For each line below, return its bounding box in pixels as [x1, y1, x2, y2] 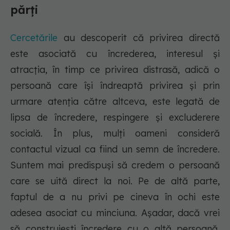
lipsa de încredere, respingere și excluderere [10, 111, 220, 124]
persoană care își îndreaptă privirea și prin [10, 80, 220, 92]
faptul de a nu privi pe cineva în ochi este [10, 191, 220, 203]
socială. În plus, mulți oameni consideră [10, 127, 220, 140]
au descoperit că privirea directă [57, 32, 220, 44]
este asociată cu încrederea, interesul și [10, 48, 220, 60]
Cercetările [10, 32, 57, 44]
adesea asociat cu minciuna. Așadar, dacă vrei [10, 207, 220, 219]
